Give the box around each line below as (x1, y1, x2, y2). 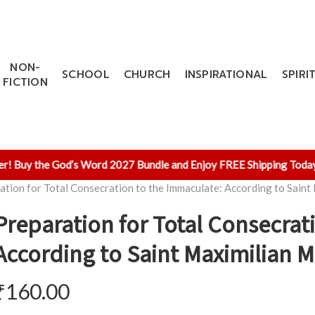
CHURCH (123, 67, 171, 82)
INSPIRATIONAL (184, 67, 268, 82)
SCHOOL (62, 67, 110, 82)
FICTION (2, 74, 49, 90)
